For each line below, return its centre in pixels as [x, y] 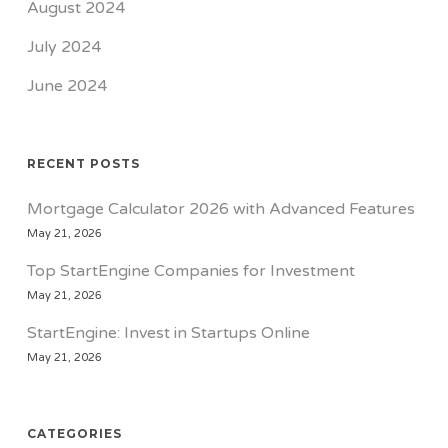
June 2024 [66, 86]
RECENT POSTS [83, 164]
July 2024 [63, 47]
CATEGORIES [74, 434]
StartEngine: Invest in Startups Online [168, 333]
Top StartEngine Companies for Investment [190, 271]
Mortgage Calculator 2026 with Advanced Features [220, 209]
